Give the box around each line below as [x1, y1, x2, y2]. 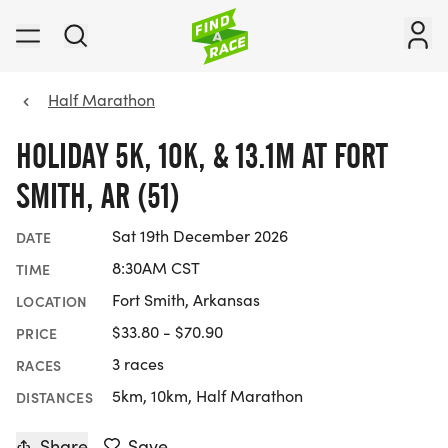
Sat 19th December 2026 [112, 225, 288, 247]
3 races [112, 353, 164, 375]
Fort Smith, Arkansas [112, 289, 260, 311]
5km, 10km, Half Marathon [112, 385, 303, 407]
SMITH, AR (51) [16, 175, 180, 217]
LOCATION [16, 291, 88, 312]
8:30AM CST [112, 257, 200, 279]
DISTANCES [16, 387, 94, 408]
